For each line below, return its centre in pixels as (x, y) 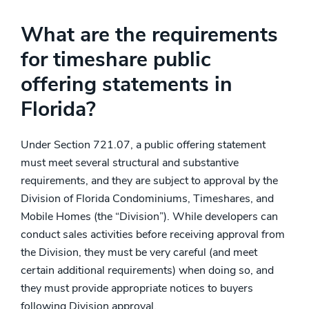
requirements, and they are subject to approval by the (149, 181)
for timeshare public (116, 60)
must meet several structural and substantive (130, 163)
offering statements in (127, 84)
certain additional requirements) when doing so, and (147, 270)
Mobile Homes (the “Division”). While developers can (149, 217)
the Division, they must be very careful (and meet (139, 252)
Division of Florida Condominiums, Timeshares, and (147, 199)
